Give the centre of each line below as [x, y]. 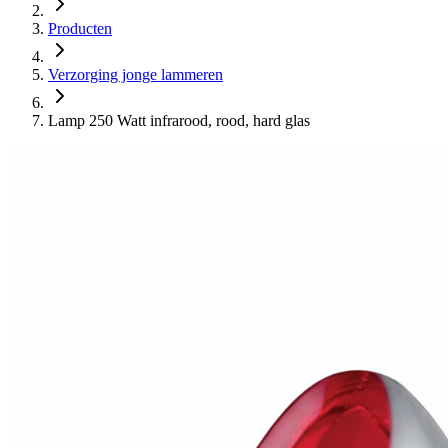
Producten [80, 28]
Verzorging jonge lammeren [135, 74]
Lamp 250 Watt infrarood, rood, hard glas [179, 120]
